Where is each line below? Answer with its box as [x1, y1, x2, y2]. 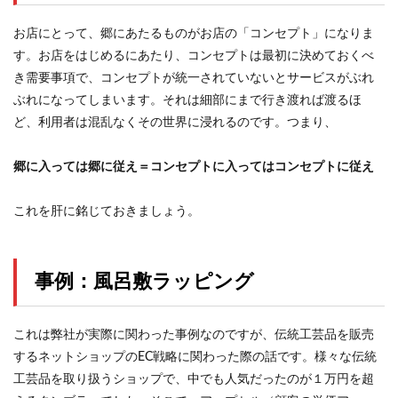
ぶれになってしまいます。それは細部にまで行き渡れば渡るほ [13, 94, 362, 107]
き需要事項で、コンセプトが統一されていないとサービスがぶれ [13, 72, 374, 84]
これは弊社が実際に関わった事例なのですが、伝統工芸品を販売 [13, 329, 374, 341]
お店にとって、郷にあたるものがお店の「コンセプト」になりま [13, 28, 374, 40]
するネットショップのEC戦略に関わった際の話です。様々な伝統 [13, 351, 377, 363]
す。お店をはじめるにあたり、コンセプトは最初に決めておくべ [13, 50, 374, 62]
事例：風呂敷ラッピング [35, 272, 254, 291]
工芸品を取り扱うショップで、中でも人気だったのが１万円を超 [13, 373, 374, 386]
